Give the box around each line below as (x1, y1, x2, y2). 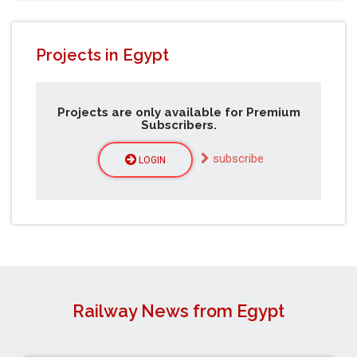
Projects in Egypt (36, 45, 169, 65)
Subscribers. (140, 117, 217, 132)
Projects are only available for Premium (57, 104, 300, 120)
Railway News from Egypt (73, 300, 284, 321)
